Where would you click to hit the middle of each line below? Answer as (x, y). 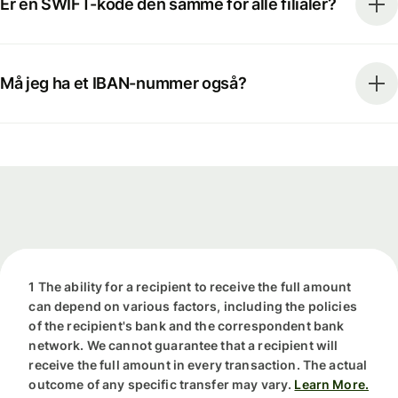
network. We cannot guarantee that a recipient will (183, 346)
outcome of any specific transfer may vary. (160, 385)
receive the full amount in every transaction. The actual (198, 365)
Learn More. (332, 385)
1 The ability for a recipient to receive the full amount (190, 287)
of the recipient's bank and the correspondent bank (187, 326)
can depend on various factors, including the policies (193, 306)
